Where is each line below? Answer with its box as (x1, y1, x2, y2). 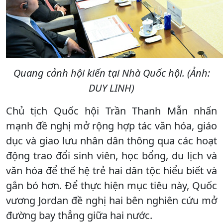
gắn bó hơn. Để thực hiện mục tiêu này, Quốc (6, 178, 217, 192)
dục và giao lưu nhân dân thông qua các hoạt (6, 133, 217, 147)
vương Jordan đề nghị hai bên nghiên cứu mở (6, 193, 217, 207)
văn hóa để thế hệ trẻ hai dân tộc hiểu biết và (6, 163, 217, 177)
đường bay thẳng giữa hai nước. (6, 208, 152, 222)
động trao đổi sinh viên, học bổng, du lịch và (6, 148, 217, 162)
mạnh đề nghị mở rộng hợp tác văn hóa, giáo (6, 118, 217, 132)
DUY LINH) (89, 81, 134, 95)
